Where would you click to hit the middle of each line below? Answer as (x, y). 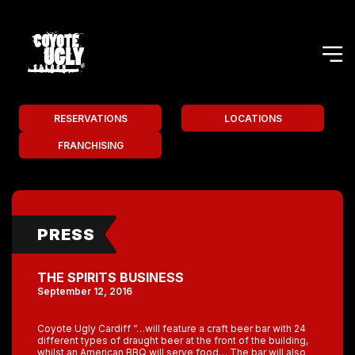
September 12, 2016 (85, 291)
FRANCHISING (90, 145)
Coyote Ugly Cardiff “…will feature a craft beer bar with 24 (172, 328)
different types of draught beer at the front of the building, (173, 340)
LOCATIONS (253, 118)
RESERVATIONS (90, 118)
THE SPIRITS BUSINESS (111, 277)
